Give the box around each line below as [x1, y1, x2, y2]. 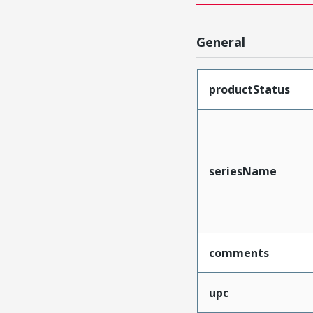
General [196, 34, 246, 50]
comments [208, 245, 269, 261]
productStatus [208, 82, 290, 97]
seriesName [208, 163, 277, 179]
